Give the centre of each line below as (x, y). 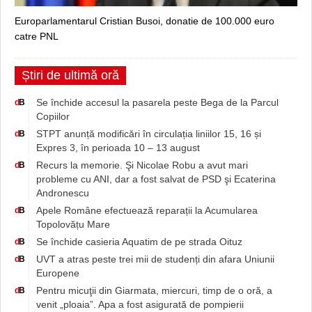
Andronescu (63, 193)
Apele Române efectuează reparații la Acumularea (147, 210)
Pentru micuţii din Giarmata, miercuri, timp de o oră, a (154, 290)
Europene (58, 273)
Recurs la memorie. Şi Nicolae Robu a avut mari (142, 165)
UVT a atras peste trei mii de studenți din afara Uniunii (155, 259)
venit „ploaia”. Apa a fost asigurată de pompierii (140, 304)
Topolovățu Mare (73, 224)
